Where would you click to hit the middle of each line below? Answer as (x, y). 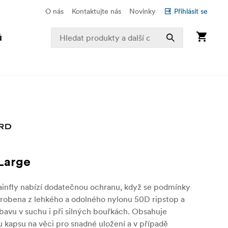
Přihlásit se (191, 11)
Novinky (142, 11)
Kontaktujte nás (96, 11)
